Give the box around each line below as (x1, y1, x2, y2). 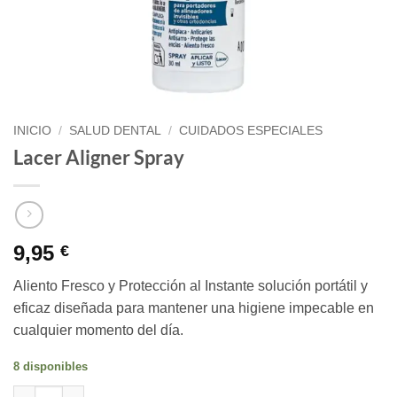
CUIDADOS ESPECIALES (179, 124, 323, 137)
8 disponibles (13, 360, 88, 374)
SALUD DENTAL (69, 124, 162, 137)
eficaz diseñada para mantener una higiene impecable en (13, 300, 374, 316)
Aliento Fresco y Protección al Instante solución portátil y (13, 278, 368, 294)
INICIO (13, 124, 51, 137)
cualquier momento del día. (13, 323, 183, 339)
